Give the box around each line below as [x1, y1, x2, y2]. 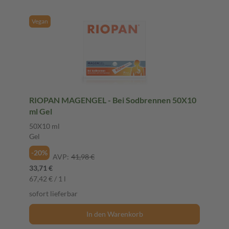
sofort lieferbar [29, 189, 78, 198]
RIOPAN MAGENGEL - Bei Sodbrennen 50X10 [29, 95, 196, 105]
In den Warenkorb [86, 209, 143, 218]
